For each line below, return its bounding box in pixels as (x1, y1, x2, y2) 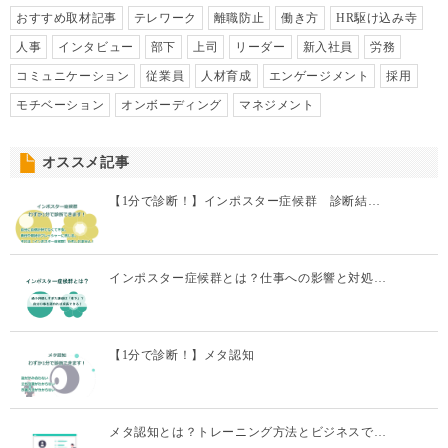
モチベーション (16, 98, 105, 113)
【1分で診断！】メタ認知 (109, 348, 255, 363)
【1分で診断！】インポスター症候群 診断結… (109, 194, 381, 209)
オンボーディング (121, 98, 223, 113)
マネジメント (239, 98, 315, 113)
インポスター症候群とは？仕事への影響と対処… (109, 271, 387, 286)
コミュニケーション (16, 69, 130, 84)
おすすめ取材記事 (16, 11, 117, 26)
